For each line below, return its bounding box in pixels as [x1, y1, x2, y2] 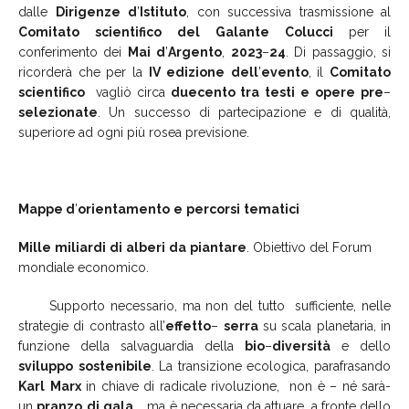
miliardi [55, 239, 106, 255]
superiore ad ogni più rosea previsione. [18, 124, 249, 140]
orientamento [78, 201, 170, 216]
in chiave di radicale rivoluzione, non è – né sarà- [80, 378, 391, 393]
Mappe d [18, 201, 75, 216]
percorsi [186, 201, 240, 216]
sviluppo [18, 358, 73, 373]
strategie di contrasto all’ [18, 318, 166, 333]
